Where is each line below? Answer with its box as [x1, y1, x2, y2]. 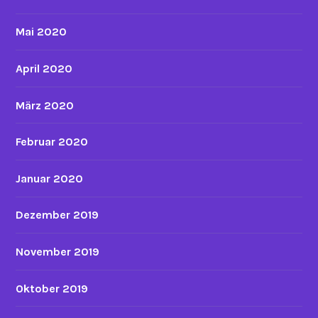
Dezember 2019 [16, 208, 99, 222]
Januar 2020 [16, 171, 84, 185]
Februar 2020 [16, 135, 89, 149]
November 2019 [16, 244, 100, 258]
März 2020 [16, 98, 75, 112]
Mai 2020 [16, 25, 67, 39]
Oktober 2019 [16, 281, 89, 295]
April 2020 [16, 61, 73, 75]
